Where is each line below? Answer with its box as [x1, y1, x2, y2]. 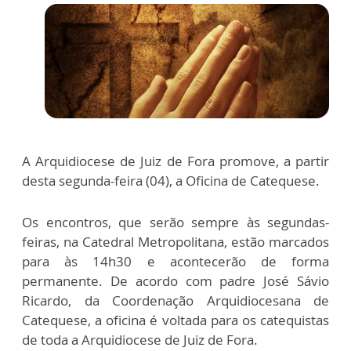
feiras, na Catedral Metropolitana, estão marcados [22, 233, 329, 251]
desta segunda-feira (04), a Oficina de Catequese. [22, 172, 320, 190]
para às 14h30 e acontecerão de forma [22, 252, 329, 271]
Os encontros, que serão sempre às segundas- [22, 213, 329, 232]
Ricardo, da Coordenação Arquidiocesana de [22, 291, 329, 310]
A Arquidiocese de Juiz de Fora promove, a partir [22, 152, 329, 171]
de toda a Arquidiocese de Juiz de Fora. [22, 331, 258, 349]
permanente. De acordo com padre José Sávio [22, 272, 329, 291]
